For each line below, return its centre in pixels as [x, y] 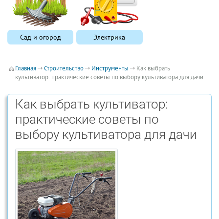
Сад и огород [40, 37]
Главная [26, 68]
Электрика [109, 37]
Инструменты [110, 68]
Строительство [64, 68]
